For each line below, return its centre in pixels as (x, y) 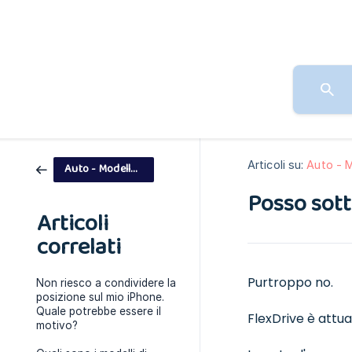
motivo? (57, 325)
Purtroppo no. (290, 283)
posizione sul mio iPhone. (100, 297)
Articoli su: (276, 165)
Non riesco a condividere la (106, 283)
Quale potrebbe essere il (99, 311)
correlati (79, 247)
